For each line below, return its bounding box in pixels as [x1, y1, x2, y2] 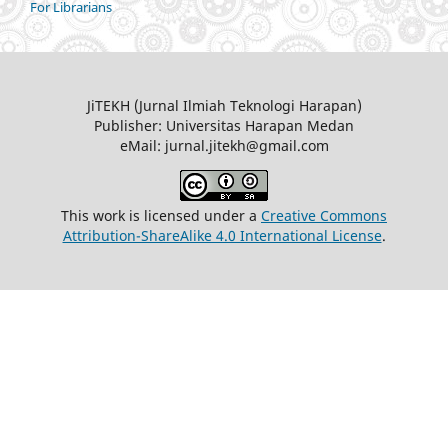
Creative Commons [261, 205, 387, 225]
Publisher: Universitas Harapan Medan [94, 115, 354, 135]
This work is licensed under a [61, 205, 261, 225]
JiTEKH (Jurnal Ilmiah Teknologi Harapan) [86, 95, 362, 115]
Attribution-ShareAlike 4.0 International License [62, 225, 382, 245]
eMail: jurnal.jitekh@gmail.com [119, 135, 329, 155]
